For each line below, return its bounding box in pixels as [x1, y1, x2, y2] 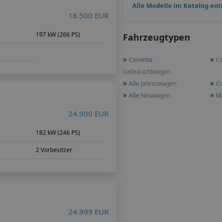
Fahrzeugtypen [123, 31, 190, 43]
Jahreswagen [139, 79, 176, 88]
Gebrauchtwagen [123, 67, 170, 76]
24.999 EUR [68, 206, 109, 217]
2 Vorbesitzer [36, 145, 73, 154]
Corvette [129, 55, 153, 64]
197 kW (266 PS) [36, 30, 81, 39]
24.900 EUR [68, 108, 109, 118]
